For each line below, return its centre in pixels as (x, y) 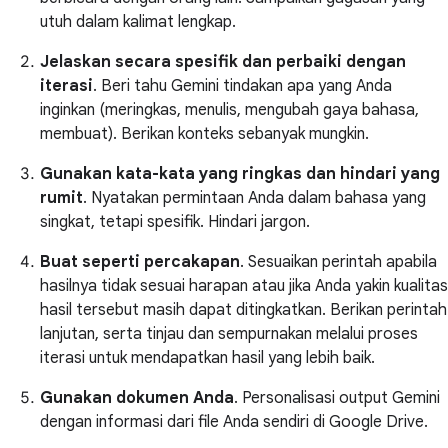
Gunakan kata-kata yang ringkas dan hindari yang (240, 174)
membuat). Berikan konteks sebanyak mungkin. (204, 134)
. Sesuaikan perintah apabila (338, 262)
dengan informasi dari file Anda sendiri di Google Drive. (234, 422)
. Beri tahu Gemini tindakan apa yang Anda (242, 86)
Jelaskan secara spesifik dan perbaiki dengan (223, 62)
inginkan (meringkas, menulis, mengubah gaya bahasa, (229, 110)
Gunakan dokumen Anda (137, 398)
